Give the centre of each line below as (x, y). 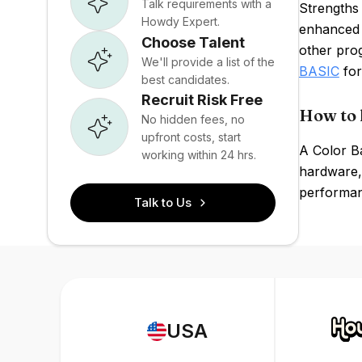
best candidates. (185, 79)
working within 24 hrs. (199, 155)
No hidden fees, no (193, 119)
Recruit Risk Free (202, 100)
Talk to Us (163, 202)
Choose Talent (193, 42)
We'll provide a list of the (208, 61)
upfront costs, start (191, 137)
